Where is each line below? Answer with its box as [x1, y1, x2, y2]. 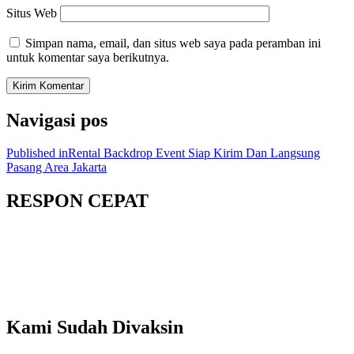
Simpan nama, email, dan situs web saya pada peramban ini [25, 36, 321, 50]
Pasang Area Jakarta [6, 160, 107, 175]
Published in [6, 146, 68, 160]
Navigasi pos [6, 109, 107, 130]
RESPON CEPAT [6, 190, 149, 212]
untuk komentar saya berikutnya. [6, 50, 169, 64]
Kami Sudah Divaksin [6, 317, 183, 338]
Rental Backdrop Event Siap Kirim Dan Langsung [68, 146, 320, 160]
